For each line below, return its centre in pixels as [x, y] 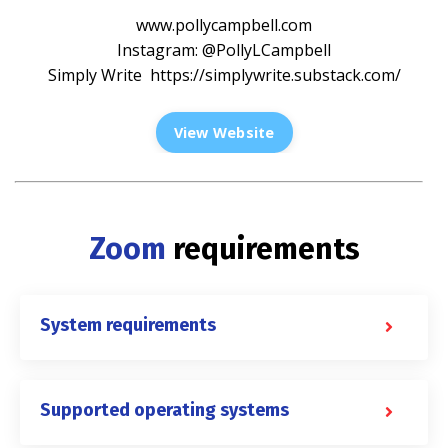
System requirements [128, 324]
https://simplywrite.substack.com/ [275, 74]
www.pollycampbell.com [224, 24]
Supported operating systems [164, 409]
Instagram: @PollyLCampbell [224, 49]
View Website [224, 132]
